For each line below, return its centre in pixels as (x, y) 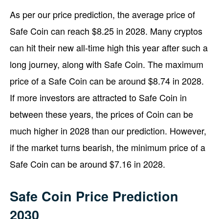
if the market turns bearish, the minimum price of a (108, 147)
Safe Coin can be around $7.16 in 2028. (88, 164)
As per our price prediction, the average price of (102, 14)
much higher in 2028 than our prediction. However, (108, 130)
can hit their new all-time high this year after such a (109, 47)
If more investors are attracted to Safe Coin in (98, 97)
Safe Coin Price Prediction (94, 196)
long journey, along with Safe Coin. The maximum (107, 64)
